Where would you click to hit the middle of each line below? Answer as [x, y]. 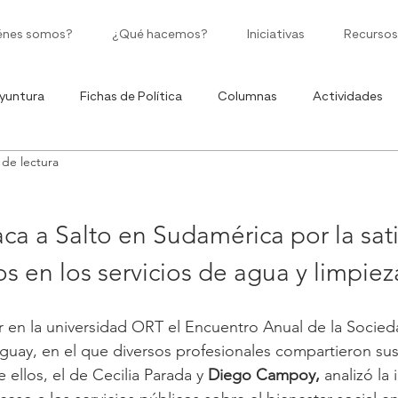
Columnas [247, 96]
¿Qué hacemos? [160, 35]
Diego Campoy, [264, 375]
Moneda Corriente [193, 167]
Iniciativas [276, 35]
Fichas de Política [131, 96]
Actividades [348, 96]
